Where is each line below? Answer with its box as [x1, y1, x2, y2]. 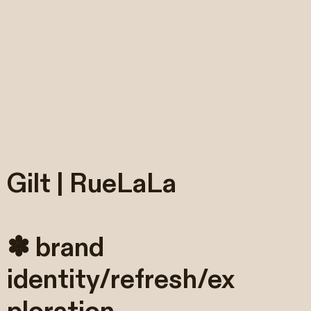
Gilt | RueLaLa [7, 165, 177, 202]
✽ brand [7, 229, 105, 266]
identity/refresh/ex [7, 261, 235, 298]
